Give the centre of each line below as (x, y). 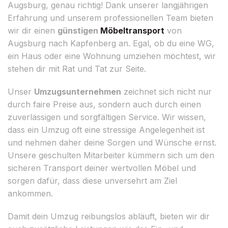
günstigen (79, 30)
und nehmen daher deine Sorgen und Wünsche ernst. (112, 142)
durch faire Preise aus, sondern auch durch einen (104, 104)
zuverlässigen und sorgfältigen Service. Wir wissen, (107, 117)
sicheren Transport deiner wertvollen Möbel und (102, 168)
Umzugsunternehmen (78, 91)
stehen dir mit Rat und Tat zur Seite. (77, 68)
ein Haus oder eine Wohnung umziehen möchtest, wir (112, 56)
